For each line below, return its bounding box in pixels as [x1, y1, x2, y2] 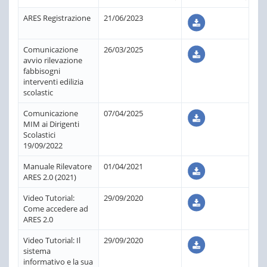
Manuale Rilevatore [23, 160, 92, 172]
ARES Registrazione [23, 12, 91, 23]
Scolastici [23, 129, 55, 140]
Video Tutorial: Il [23, 234, 80, 246]
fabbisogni [23, 65, 60, 76]
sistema [23, 245, 51, 256]
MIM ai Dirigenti [23, 118, 79, 129]
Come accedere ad [23, 203, 88, 214]
